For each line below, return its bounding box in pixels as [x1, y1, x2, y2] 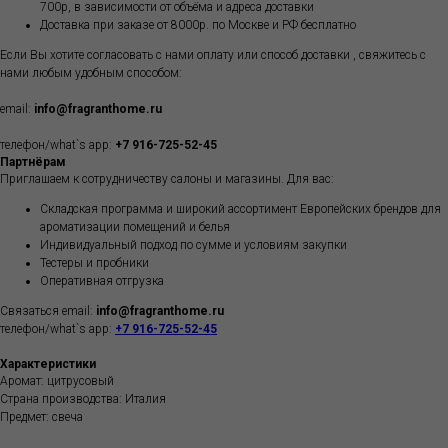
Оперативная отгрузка [40, 274, 164, 289]
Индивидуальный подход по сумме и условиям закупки [40, 238, 347, 253]
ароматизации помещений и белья [40, 220, 230, 235]
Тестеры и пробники [40, 256, 149, 271]
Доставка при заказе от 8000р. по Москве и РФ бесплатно [40, 18, 356, 33]
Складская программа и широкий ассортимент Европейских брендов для [40, 202, 441, 217]
